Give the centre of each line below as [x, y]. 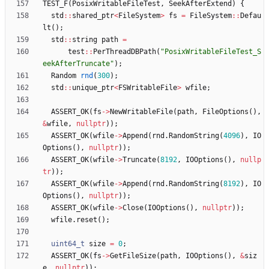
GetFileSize [133, 256]
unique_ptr [93, 88]
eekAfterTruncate [76, 64]
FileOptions [225, 112]
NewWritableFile [141, 112]
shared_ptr [93, 16]
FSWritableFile [148, 88]
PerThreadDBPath [125, 52]
